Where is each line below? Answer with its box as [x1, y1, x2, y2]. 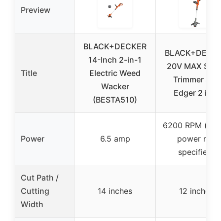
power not [177, 133, 216, 144]
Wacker [101, 81, 129, 91]
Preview [21, 4, 50, 15]
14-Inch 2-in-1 [88, 54, 142, 65]
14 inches [98, 185, 132, 196]
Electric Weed [89, 68, 141, 78]
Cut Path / [21, 172, 59, 183]
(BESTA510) [93, 94, 137, 105]
